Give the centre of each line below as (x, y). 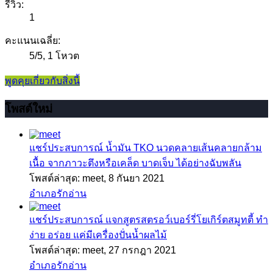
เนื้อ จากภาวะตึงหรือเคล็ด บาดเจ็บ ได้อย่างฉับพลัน (135, 163)
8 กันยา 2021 (136, 178)
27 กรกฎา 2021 (142, 250)
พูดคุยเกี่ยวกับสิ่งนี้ (42, 81)
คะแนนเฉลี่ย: (33, 41)
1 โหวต (63, 56)
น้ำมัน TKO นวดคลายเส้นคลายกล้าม (183, 147)
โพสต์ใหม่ (29, 108)
